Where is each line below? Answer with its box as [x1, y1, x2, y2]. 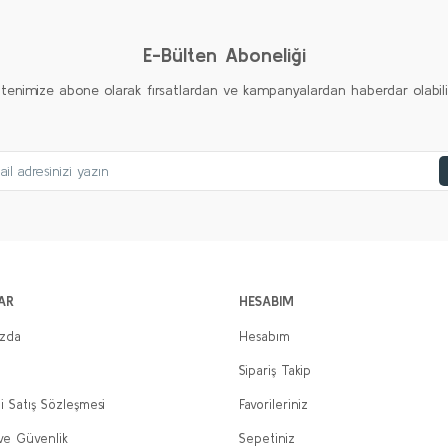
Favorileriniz [239, 397, 308, 412]
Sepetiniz [239, 431, 295, 446]
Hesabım [239, 329, 290, 344]
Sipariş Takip [239, 363, 311, 378]
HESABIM [239, 293, 294, 309]
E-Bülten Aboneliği [142, 43, 306, 66]
